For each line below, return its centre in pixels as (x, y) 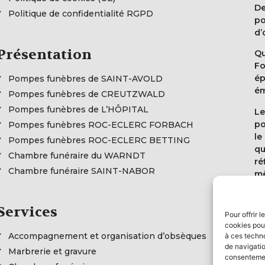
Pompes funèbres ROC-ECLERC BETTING (99, 140)
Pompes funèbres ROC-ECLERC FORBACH (101, 125)
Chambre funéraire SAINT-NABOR (82, 171)
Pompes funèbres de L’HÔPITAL (78, 109)
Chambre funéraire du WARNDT (77, 155)
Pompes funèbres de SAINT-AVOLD (85, 78)
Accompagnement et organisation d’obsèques (107, 236)
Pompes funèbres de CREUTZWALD (87, 94)
